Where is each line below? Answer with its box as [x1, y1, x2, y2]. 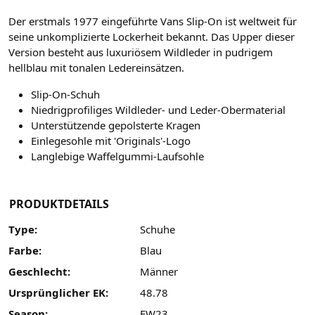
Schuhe [139, 222, 175, 237]
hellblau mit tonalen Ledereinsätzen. [8, 60, 184, 75]
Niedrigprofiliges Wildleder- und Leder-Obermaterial [31, 103, 285, 117]
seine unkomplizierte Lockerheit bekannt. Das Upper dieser [8, 30, 295, 44]
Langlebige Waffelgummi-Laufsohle [31, 149, 204, 164]
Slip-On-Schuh [31, 87, 100, 102]
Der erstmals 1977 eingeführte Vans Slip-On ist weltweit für [8, 14, 297, 29]
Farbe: [8, 243, 41, 258]
